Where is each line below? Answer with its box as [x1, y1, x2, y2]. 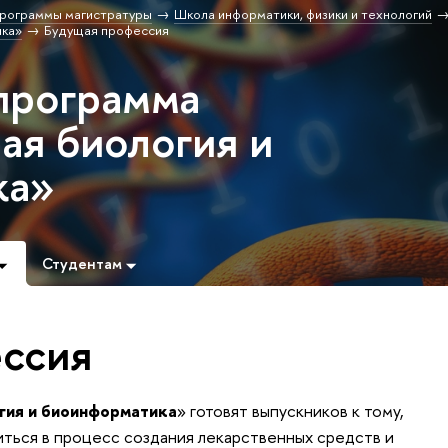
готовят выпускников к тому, [186, 399, 405, 423]
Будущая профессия [43, 21, 169, 39]
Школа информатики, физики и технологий [173, 5, 432, 23]
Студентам [42, 253, 123, 274]
